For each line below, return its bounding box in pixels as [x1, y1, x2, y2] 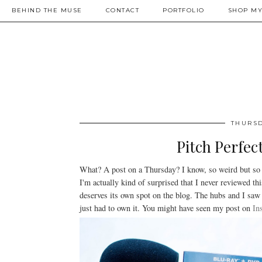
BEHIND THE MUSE [12, 6, 82, 14]
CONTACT [105, 6, 139, 14]
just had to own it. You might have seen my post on [79, 202, 253, 214]
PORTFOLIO [163, 6, 205, 14]
